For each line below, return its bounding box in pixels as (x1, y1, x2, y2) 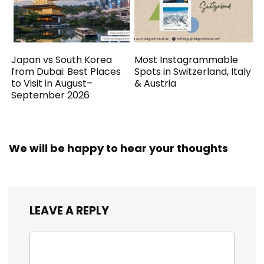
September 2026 (11, 88, 90, 102)
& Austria (134, 76, 177, 90)
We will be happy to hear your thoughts (9, 140, 228, 156)
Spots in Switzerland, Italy (134, 64, 252, 78)
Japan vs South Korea (11, 52, 113, 67)
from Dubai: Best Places (11, 64, 121, 78)
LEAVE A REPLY (29, 202, 109, 219)
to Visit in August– (11, 76, 93, 90)
